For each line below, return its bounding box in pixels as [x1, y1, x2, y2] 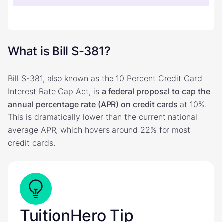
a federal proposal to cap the [102, 86, 210, 96]
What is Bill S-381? [8, 43, 111, 58]
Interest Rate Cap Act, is [8, 86, 102, 96]
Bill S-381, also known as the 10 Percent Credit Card [8, 73, 202, 83]
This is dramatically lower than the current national [8, 111, 197, 122]
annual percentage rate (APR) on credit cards [8, 99, 180, 109]
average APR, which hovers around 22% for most [8, 124, 190, 135]
